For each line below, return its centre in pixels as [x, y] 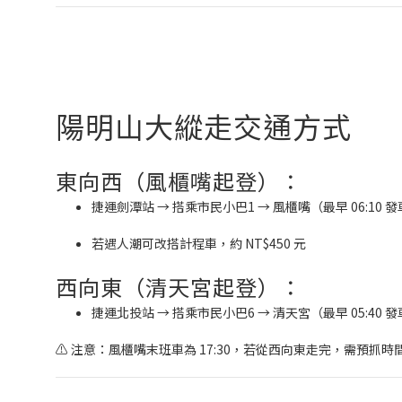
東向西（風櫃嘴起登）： [179, 181]
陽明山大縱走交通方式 [204, 126]
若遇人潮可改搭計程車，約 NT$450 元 [199, 244]
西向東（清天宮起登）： [179, 287]
